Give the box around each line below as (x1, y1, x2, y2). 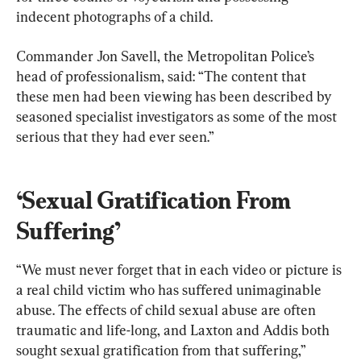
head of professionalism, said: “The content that (16, 68, 309, 85)
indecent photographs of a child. (16, 8, 213, 25)
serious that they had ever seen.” (16, 128, 214, 145)
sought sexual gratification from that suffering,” (16, 342, 309, 359)
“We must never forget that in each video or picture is (16, 261, 345, 278)
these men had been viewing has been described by (16, 88, 335, 105)
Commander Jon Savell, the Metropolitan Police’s (16, 48, 317, 64)
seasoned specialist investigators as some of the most (16, 108, 340, 125)
